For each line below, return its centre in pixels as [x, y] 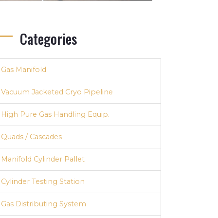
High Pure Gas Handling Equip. [55, 115]
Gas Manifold [24, 70]
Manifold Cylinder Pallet [43, 159]
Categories [48, 39]
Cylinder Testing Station [43, 182]
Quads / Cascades [31, 137]
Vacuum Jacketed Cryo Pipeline [57, 92]
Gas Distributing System [44, 204]
